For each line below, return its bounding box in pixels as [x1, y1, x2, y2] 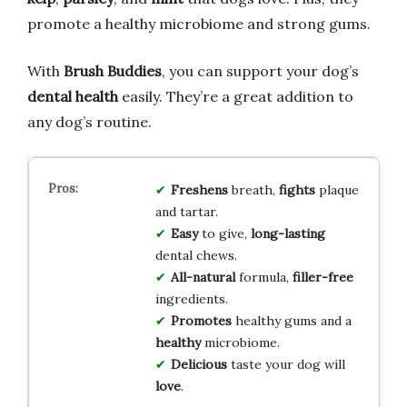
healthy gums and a [231, 313, 352, 330]
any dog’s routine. [27, 113, 152, 132]
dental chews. [154, 247, 237, 264]
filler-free [292, 269, 353, 286]
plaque [314, 182, 359, 199]
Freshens [170, 182, 228, 199]
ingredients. [154, 291, 228, 308]
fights [278, 182, 315, 199]
